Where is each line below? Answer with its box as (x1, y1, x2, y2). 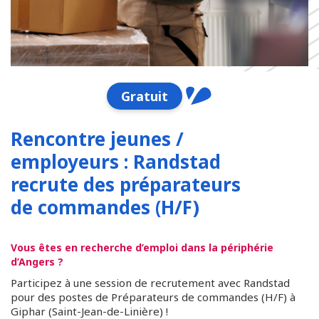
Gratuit (121, 88, 169, 105)
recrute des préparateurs (11, 172, 241, 197)
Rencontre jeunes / (11, 126, 184, 152)
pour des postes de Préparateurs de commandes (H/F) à (11, 290, 296, 304)
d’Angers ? (11, 255, 63, 268)
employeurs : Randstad (11, 149, 221, 174)
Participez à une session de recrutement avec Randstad (11, 276, 290, 290)
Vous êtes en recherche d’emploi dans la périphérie (11, 241, 273, 254)
